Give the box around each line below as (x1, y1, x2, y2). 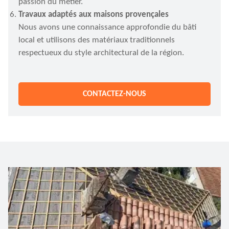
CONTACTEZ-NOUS (83, 90, 146, 98)
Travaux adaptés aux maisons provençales (18, 10, 169, 19)
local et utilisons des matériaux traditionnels (18, 36, 175, 44)
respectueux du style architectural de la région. (18, 49, 184, 57)
